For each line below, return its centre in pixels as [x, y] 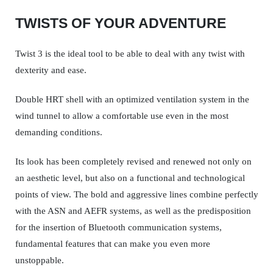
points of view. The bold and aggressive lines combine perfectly [136, 194]
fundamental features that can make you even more [112, 244]
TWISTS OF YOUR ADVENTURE [120, 24]
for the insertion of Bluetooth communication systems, [118, 227]
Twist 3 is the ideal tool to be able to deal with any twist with [130, 54]
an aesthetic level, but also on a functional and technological [130, 178]
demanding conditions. [58, 132]
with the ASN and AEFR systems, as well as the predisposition [133, 211]
